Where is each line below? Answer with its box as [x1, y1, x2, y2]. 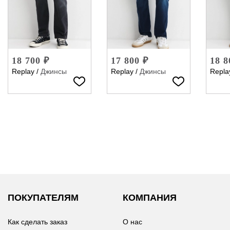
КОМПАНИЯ [123, 193, 177, 203]
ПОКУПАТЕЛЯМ [8, 193, 79, 203]
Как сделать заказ [8, 218, 67, 226]
